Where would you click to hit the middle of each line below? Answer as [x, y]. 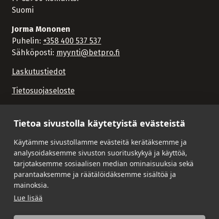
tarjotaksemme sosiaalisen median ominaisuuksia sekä [104, 164]
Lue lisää [28, 198]
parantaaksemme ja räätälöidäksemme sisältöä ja [95, 174]
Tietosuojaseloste [43, 91]
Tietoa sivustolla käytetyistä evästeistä [99, 123]
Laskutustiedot [39, 72]
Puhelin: [27, 41]
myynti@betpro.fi [88, 53]
